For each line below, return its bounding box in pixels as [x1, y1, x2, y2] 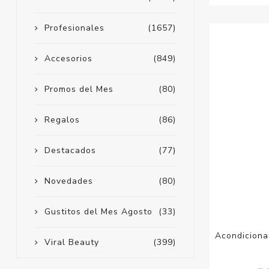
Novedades [44, 175, 93, 187]
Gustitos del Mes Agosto [44, 206, 153, 218]
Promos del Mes [44, 83, 113, 95]
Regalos [44, 114, 80, 126]
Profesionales [44, 22, 104, 34]
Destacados [44, 145, 96, 157]
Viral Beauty [44, 237, 99, 249]
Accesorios [44, 53, 92, 65]
